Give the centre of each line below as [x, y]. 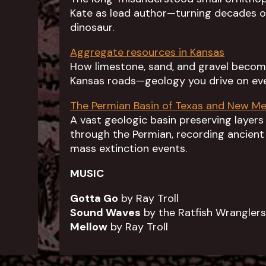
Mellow [89, 227]
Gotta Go [94, 198]
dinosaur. [92, 27]
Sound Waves [105, 213]
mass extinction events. [129, 148]
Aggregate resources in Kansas [147, 52]
